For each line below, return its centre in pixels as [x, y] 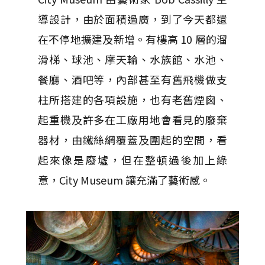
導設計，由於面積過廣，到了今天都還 [132, 19]
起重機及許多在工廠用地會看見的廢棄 [132, 119]
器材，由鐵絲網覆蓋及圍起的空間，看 [132, 139]
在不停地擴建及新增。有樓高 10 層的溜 [132, 39]
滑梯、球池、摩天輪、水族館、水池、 [132, 59]
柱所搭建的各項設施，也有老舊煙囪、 [132, 99]
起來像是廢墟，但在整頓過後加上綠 [132, 159]
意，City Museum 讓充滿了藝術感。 [124, 180]
